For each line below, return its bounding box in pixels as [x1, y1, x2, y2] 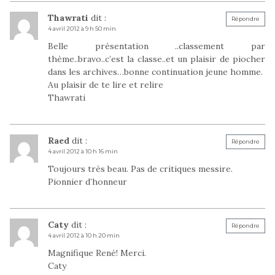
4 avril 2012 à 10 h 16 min [48, 147, 118, 155]
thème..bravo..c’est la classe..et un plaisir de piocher [48, 53, 265, 64]
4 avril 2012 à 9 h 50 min [48, 25, 116, 32]
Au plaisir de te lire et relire [48, 79, 163, 90]
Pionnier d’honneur [48, 176, 127, 187]
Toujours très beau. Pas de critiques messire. [48, 163, 233, 174]
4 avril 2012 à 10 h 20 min [48, 231, 120, 239]
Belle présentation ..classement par [48, 40, 265, 52]
